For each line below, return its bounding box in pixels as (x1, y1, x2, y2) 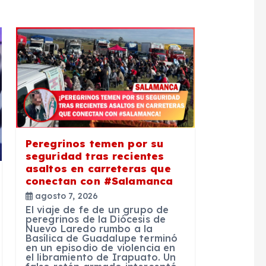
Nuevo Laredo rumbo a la (25, 223, 153, 235)
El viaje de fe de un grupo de (25, 204, 169, 216)
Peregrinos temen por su (25, 137, 164, 150)
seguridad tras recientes (25, 150, 164, 163)
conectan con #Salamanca (25, 175, 173, 188)
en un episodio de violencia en (25, 242, 176, 254)
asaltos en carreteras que (25, 162, 171, 175)
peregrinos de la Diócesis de (25, 213, 166, 226)
